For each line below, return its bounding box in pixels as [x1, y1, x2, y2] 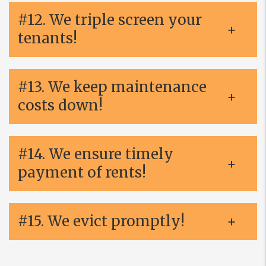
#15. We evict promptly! [18, 212, 185, 230]
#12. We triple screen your [18, 11, 202, 29]
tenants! [18, 29, 77, 47]
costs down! [18, 96, 103, 115]
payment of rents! [18, 163, 146, 182]
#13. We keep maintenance [18, 78, 207, 96]
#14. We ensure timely [18, 145, 173, 163]
